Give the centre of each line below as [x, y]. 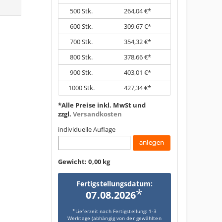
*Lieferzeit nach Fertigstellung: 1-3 [114, 211]
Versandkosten [98, 114]
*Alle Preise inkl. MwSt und [102, 105]
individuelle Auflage [86, 129]
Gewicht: [73, 161]
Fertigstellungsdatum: [114, 183]
